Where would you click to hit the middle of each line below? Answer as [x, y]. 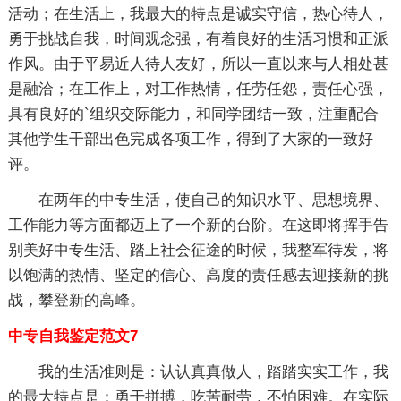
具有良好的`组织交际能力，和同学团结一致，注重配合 [193, 114]
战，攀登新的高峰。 [76, 300]
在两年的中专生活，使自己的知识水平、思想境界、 [213, 200]
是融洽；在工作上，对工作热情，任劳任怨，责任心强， [198, 89]
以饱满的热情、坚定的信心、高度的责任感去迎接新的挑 [198, 275]
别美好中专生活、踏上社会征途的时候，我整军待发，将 [198, 250]
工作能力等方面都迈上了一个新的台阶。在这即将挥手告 [198, 225]
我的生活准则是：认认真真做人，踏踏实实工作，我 [213, 372]
